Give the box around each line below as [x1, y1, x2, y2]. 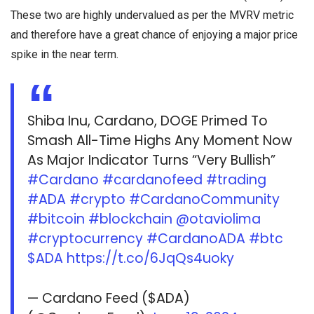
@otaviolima [176, 210, 261, 229]
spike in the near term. [11, 47, 118, 61]
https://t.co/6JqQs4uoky [67, 249, 235, 268]
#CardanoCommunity [129, 190, 280, 210]
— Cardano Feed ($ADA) [27, 289, 191, 308]
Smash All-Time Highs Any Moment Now [27, 131, 293, 151]
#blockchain [88, 210, 173, 229]
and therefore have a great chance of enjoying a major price [11, 27, 298, 41]
